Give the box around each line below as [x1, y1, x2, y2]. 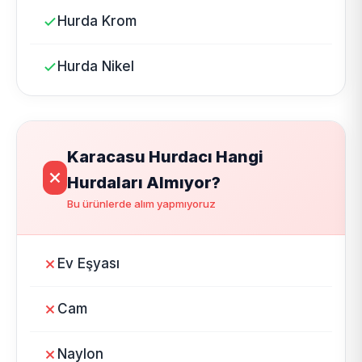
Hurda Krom [57, 13, 137, 29]
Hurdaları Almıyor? [66, 173, 221, 192]
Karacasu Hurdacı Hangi [66, 147, 263, 166]
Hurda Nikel [57, 58, 134, 74]
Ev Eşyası [57, 255, 120, 271]
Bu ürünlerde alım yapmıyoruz [66, 197, 216, 210]
